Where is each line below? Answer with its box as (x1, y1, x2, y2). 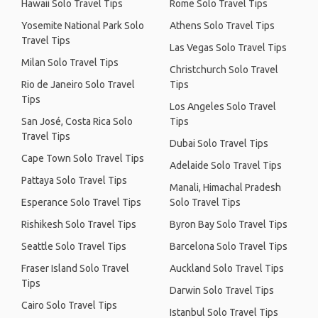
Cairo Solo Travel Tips (21, 300, 117, 311)
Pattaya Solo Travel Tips (21, 175, 127, 186)
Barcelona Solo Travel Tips (170, 241, 287, 252)
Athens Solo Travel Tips (170, 20, 275, 31)
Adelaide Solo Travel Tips (170, 160, 282, 171)
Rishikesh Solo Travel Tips (21, 219, 136, 230)
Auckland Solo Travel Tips (170, 263, 284, 274)
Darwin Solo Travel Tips (170, 285, 274, 296)
